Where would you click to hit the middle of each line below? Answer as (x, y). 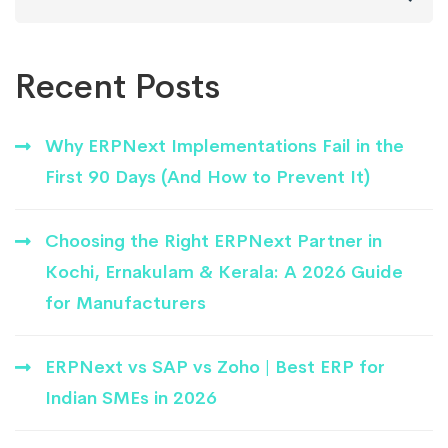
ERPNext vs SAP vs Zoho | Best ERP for (215, 366)
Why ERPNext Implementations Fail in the (224, 145)
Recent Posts (117, 86)
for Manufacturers (125, 302)
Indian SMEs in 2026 (131, 397)
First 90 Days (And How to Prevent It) (207, 176)
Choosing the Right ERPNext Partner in (213, 240)
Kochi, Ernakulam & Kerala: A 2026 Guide (224, 271)
